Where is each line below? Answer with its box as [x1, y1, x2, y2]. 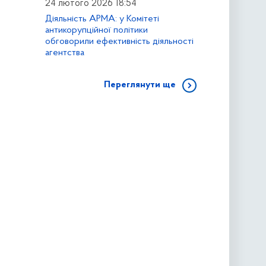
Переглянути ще [103, 80, 176, 90]
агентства [45, 48, 84, 58]
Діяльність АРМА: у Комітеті [45, 14, 159, 24]
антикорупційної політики [45, 26, 148, 36]
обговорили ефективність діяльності [45, 37, 194, 47]
